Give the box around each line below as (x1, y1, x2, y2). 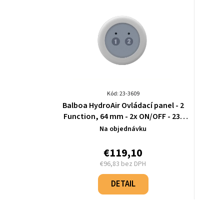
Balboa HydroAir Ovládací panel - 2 (62, 100, 184, 111)
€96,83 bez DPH (100, 159, 146, 169)
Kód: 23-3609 (106, 89, 139, 98)
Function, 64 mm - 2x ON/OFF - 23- (63, 111, 183, 122)
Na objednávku (99, 124, 146, 134)
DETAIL (110, 178, 135, 190)
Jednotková (122, 168, 155, 178)
